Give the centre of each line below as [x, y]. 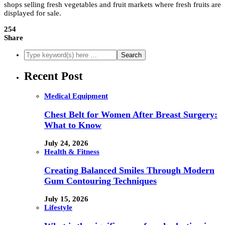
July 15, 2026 [66, 199]
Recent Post [53, 76]
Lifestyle [58, 208]
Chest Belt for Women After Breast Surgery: [131, 114]
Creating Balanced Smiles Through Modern [129, 170]
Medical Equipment [76, 96]
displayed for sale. [33, 13]
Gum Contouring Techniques [100, 181]
